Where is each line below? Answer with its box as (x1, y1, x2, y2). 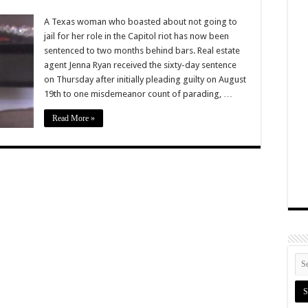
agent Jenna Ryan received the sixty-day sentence (44, 59, 236, 70)
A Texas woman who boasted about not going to (44, 16, 237, 27)
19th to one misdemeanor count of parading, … (44, 88, 232, 99)
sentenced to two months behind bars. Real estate (44, 45, 240, 56)
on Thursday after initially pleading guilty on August (44, 74, 246, 85)
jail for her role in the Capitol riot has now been (44, 30, 229, 41)
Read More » (52, 113, 95, 123)
